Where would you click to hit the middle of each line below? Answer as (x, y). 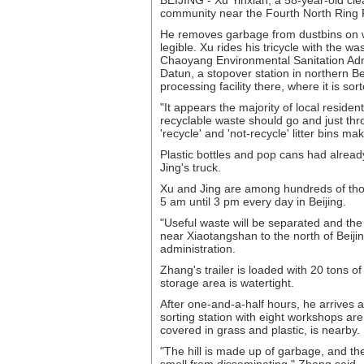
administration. (198, 249)
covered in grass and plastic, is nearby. (260, 330)
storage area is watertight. (227, 283)
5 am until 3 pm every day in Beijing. (253, 201)
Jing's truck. (191, 167)
